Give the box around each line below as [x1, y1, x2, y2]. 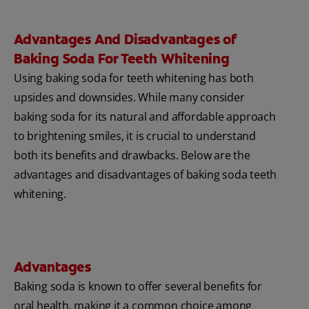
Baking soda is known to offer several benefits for [14, 279, 262, 295]
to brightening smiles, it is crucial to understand [14, 128, 256, 144]
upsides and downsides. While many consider [14, 90, 245, 106]
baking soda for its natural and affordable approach [14, 109, 276, 125]
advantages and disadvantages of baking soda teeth [14, 167, 277, 183]
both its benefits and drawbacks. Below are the [14, 148, 250, 163]
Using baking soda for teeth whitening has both [14, 70, 254, 86]
